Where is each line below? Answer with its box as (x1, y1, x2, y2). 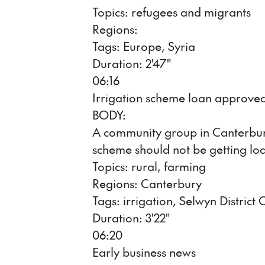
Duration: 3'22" (92, 209, 170, 226)
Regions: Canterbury (92, 175, 202, 192)
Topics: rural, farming (92, 158, 206, 174)
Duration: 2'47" (92, 55, 171, 72)
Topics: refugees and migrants (92, 4, 251, 20)
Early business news (92, 244, 196, 260)
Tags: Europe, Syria (92, 38, 195, 54)
